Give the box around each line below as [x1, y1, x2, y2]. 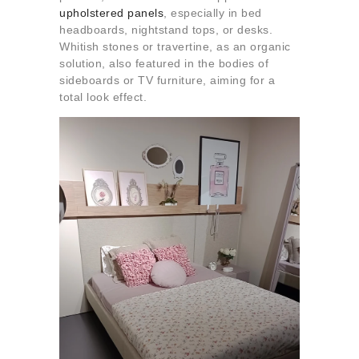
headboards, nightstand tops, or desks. [59, 23, 272, 37]
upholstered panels [59, 6, 163, 20]
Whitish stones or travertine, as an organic [59, 40, 291, 54]
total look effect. [59, 91, 147, 104]
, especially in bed [163, 6, 262, 20]
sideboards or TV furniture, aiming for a [59, 74, 275, 87]
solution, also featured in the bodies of [59, 57, 268, 71]
